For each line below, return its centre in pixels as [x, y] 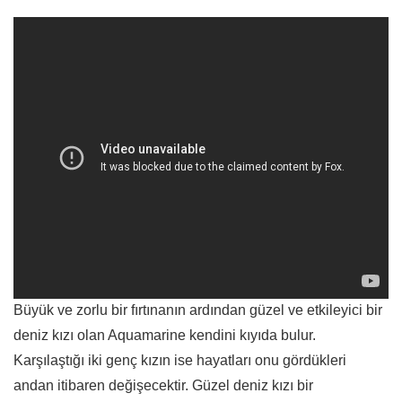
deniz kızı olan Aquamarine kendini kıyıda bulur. [165, 336]
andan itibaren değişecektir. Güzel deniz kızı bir [163, 386]
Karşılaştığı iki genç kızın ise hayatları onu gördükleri [180, 361]
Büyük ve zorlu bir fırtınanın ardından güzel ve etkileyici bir [198, 310]
